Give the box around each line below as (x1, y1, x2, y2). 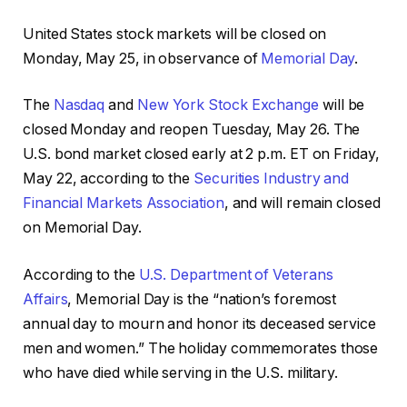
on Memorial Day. (23, 219, 142, 237)
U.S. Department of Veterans (138, 265, 333, 283)
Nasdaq (53, 96, 105, 114)
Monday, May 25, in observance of (23, 49, 262, 67)
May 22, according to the (23, 170, 194, 188)
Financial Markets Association (23, 194, 224, 213)
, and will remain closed (223, 194, 381, 213)
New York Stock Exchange (136, 96, 319, 114)
